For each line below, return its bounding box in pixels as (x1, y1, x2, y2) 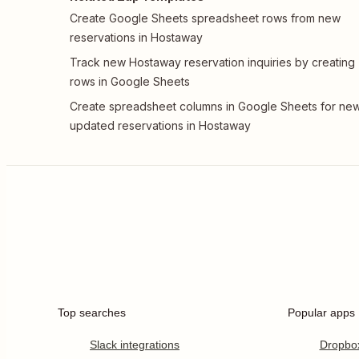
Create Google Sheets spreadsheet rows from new (70, 11, 341, 25)
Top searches (58, 306, 126, 319)
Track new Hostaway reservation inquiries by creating (70, 55, 355, 69)
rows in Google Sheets (70, 75, 190, 88)
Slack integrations (90, 338, 179, 351)
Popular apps (287, 306, 355, 319)
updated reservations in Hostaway (70, 119, 251, 132)
